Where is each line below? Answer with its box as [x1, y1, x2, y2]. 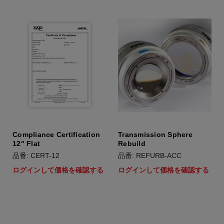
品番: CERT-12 [12, 151, 59, 159]
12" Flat [12, 139, 40, 147]
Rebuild [118, 139, 145, 147]
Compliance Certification [12, 130, 100, 138]
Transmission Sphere [118, 130, 192, 138]
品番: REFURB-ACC [118, 151, 181, 159]
